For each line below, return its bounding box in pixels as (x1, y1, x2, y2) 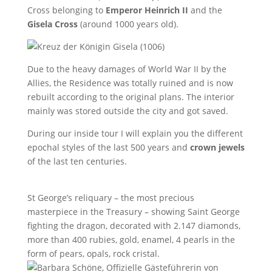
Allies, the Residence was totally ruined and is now (27, 76, 233, 89)
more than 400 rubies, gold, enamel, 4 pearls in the (27, 233, 235, 245)
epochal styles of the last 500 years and (27, 141, 190, 153)
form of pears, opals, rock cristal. (27, 247, 160, 259)
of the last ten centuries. (27, 155, 127, 167)
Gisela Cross (27, 18, 78, 30)
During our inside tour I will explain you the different (27, 127, 243, 139)
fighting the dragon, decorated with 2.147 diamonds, (27, 219, 240, 231)
